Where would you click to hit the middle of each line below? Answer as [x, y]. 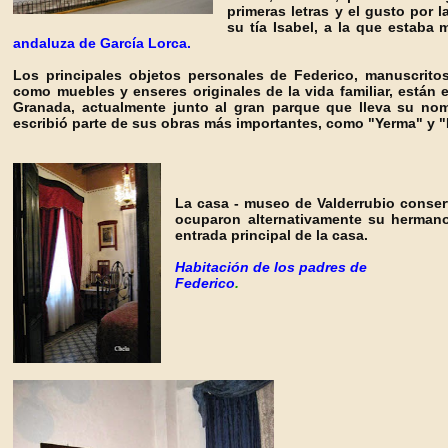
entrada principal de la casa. [272, 235]
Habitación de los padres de [273, 267]
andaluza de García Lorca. [102, 43]
